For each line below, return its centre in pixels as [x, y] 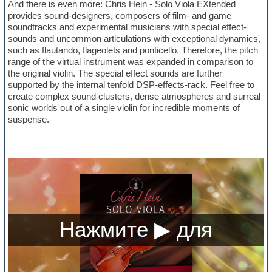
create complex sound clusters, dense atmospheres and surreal [134, 97]
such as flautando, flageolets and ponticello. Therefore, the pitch [133, 50]
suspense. [29, 120]
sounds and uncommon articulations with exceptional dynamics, [134, 39]
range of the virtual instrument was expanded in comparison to [131, 62]
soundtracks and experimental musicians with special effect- [127, 27]
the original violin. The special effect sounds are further [115, 73]
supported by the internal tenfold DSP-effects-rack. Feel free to [131, 85]
